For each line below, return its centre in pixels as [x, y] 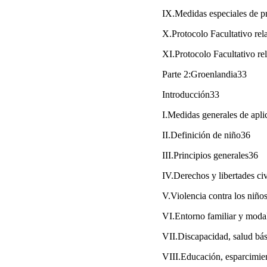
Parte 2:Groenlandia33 [204, 74]
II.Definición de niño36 [206, 135]
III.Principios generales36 [210, 155]
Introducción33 [191, 94]
